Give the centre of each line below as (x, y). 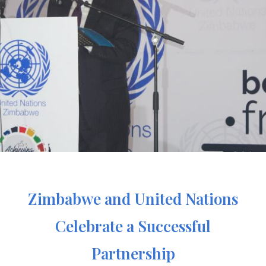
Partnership (133, 253)
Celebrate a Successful (133, 226)
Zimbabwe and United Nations (133, 198)
